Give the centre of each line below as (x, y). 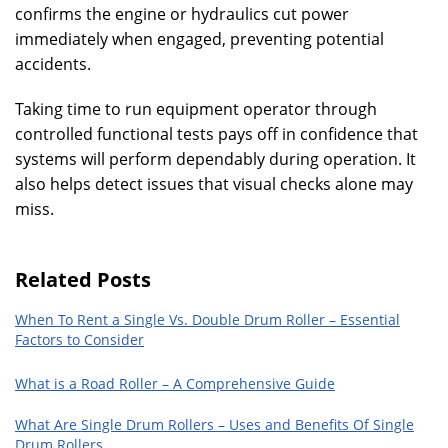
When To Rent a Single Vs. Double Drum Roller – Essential (207, 319)
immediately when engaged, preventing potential (199, 39)
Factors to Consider (79, 339)
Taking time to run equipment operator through (196, 109)
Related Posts (83, 279)
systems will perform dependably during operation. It (215, 159)
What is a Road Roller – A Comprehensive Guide (175, 383)
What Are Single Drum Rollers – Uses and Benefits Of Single (214, 424)
